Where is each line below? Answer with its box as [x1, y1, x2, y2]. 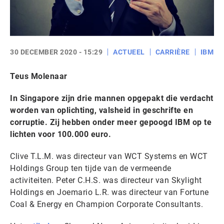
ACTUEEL [113, 48, 145, 56]
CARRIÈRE [155, 48, 190, 56]
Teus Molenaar [10, 71, 67, 81]
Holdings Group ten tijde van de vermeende [10, 163, 171, 173]
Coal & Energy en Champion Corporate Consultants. [10, 199, 203, 209]
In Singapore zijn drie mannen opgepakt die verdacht [10, 93, 213, 103]
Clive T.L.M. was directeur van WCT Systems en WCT [10, 151, 208, 161]
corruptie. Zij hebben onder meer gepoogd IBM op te [10, 117, 211, 127]
